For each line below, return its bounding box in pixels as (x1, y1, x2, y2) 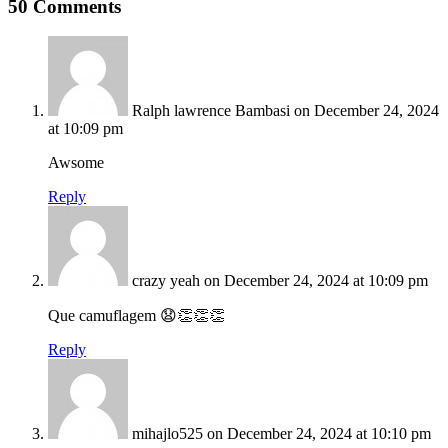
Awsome (48, 154, 104, 172)
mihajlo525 (132, 425, 203, 443)
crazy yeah (132, 272, 200, 290)
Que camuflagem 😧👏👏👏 (48, 307, 225, 325)
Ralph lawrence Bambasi (132, 102, 290, 120)
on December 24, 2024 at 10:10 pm (207, 425, 431, 443)
